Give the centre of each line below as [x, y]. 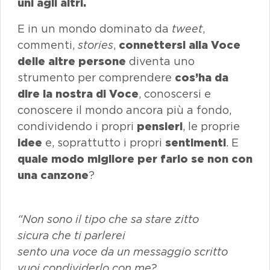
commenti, [48, 45]
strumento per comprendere [96, 77]
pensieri [160, 126]
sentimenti [196, 143]
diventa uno [160, 61]
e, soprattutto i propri [104, 143]
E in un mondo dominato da [95, 29]
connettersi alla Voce [180, 45]
